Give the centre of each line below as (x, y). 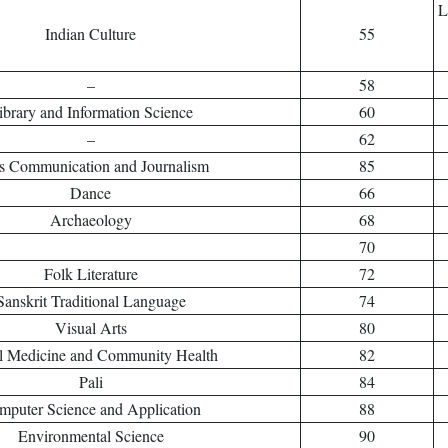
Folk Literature (90, 273)
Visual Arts (90, 327)
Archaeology (90, 219)
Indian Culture (90, 33)
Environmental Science (90, 435)
